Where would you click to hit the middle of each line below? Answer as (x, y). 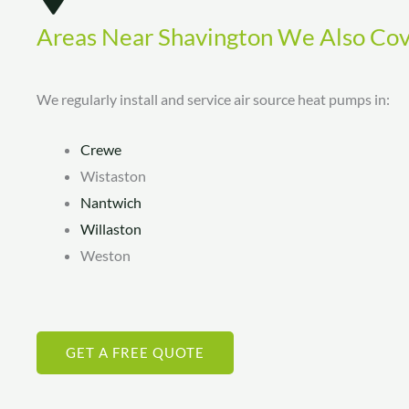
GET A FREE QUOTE (135, 352)
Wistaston (113, 175)
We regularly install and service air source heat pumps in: (213, 100)
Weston (105, 255)
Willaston (111, 228)
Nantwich (111, 202)
